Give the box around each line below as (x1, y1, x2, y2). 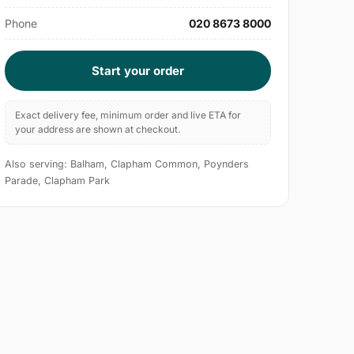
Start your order (92, 63, 185, 79)
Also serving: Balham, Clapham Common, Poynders (5, 158, 250, 171)
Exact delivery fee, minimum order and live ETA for (15, 109, 242, 122)
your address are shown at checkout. (15, 123, 181, 136)
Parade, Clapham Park (5, 175, 111, 187)
